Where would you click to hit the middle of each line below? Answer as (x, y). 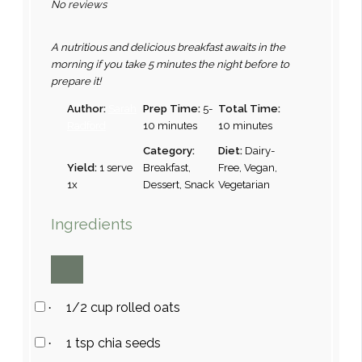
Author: (87, 108)
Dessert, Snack (178, 184)
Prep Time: (171, 108)
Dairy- (261, 150)
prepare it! (76, 81)
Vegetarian (244, 184)
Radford (87, 125)
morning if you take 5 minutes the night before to (170, 64)
